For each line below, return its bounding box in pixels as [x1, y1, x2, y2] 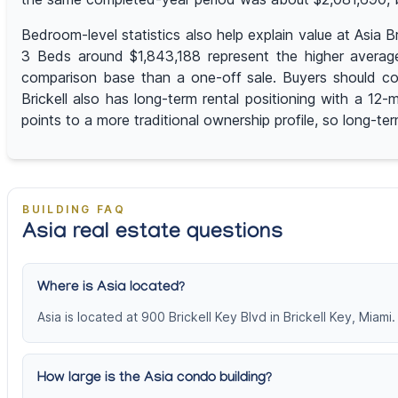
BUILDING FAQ [22, 203, 126, 217]
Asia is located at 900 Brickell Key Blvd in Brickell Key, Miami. [37, 309, 395, 325]
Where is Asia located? [37, 280, 185, 298]
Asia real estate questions [22, 221, 283, 248]
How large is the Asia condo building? [37, 370, 272, 388]
